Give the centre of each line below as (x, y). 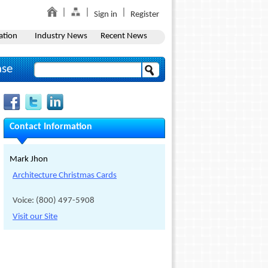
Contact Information (51, 127)
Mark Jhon (29, 159)
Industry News (61, 36)
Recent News (124, 36)
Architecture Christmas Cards (65, 176)
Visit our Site (35, 217)
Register (145, 15)
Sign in (106, 15)
